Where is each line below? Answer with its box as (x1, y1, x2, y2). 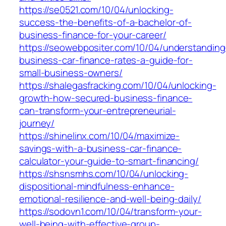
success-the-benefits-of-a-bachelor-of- (19, 16, 192, 29)
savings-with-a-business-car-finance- (19, 142, 182, 155)
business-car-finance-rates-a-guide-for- (19, 53, 193, 67)
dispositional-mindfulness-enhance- (19, 180, 175, 193)
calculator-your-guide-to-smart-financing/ (19, 154, 199, 168)
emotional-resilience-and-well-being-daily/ (19, 192, 201, 206)
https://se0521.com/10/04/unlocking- (19, 3, 174, 17)
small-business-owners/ (19, 66, 123, 80)
